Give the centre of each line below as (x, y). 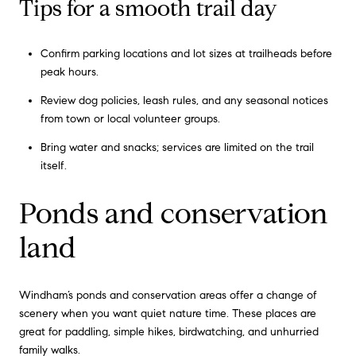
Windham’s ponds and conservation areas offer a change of (168, 295)
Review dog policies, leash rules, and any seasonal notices (184, 101)
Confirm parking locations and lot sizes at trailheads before (186, 53)
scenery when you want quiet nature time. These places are (168, 313)
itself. (53, 166)
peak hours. (69, 72)
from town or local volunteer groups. (130, 119)
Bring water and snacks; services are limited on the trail (177, 148)
